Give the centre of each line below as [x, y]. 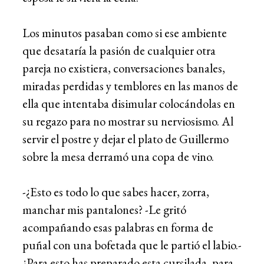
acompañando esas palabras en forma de [118, 227]
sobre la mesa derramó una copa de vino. [118, 156]
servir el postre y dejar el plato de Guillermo [126, 138]
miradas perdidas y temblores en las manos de [130, 85]
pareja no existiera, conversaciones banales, [124, 68]
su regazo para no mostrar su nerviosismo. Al [128, 121]
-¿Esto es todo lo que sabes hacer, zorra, [116, 192]
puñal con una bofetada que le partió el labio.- [132, 245]
